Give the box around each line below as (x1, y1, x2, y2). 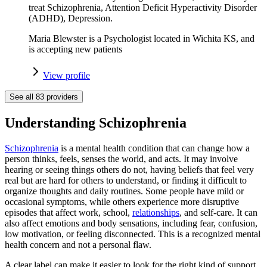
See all (10, 92, 36, 101)
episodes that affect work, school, (5, 207, 132, 218)
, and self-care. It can (179, 207, 257, 218)
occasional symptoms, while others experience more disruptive (5, 196, 239, 207)
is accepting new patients (29, 44, 122, 54)
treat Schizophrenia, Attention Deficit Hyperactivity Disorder (29, 2, 257, 13)
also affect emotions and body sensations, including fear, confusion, (5, 218, 257, 228)
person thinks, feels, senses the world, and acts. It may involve (5, 153, 238, 164)
